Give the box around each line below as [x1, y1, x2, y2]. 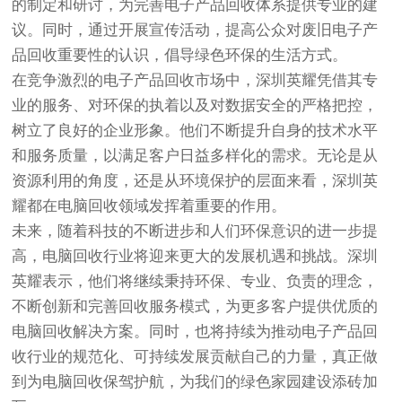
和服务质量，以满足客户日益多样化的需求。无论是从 [12, 147, 379, 164]
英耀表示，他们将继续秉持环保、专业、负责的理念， [12, 273, 379, 290]
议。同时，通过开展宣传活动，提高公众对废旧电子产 [12, 22, 379, 39]
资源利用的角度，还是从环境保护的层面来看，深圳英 [12, 172, 379, 189]
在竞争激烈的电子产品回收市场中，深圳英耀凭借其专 [12, 72, 379, 89]
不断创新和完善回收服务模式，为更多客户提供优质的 [12, 298, 379, 315]
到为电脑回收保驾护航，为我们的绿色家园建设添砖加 [12, 373, 379, 390]
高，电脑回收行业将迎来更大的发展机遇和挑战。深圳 [12, 248, 379, 265]
